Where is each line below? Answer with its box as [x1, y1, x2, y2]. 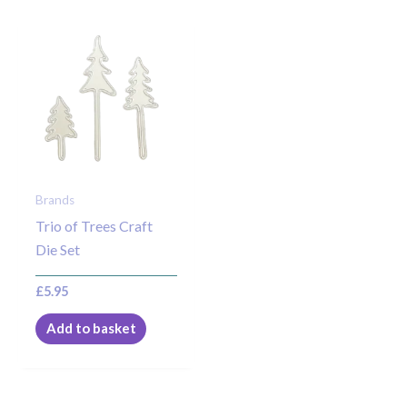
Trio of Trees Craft [35, 216, 154, 234]
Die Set [35, 240, 81, 258]
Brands [35, 193, 75, 208]
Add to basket [45, 320, 136, 337]
